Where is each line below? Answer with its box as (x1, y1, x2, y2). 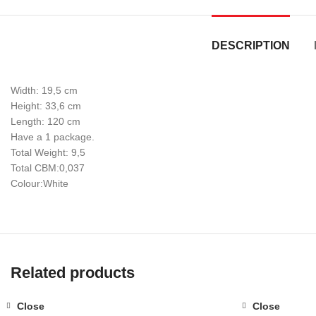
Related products (11, 264, 135, 281)
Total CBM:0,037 (11, 162, 85, 174)
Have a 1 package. (11, 131, 95, 142)
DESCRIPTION (212, 39, 290, 51)
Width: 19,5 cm (11, 85, 78, 96)
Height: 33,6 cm (11, 100, 81, 111)
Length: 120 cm (11, 116, 80, 127)
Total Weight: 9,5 (11, 147, 85, 158)
